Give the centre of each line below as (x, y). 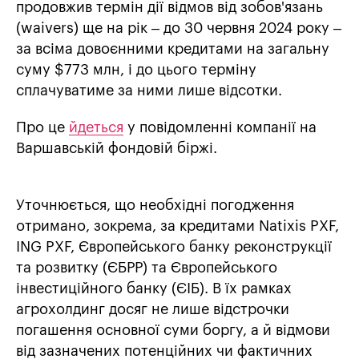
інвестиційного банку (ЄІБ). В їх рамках (154, 289)
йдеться (96, 128)
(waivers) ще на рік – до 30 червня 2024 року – (179, 28)
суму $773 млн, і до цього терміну (136, 70)
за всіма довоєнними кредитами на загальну (173, 49)
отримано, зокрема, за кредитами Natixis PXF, (177, 226)
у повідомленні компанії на (220, 128)
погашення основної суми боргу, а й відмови (173, 331)
